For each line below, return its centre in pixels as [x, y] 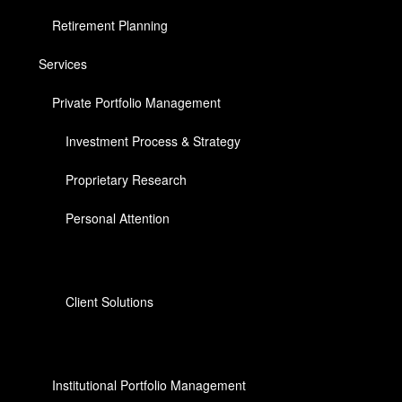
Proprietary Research [127, 179]
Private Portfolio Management [137, 102]
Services [63, 63]
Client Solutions [110, 301]
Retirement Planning [110, 25]
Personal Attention [118, 218]
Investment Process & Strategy [153, 140]
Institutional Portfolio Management [149, 385]
